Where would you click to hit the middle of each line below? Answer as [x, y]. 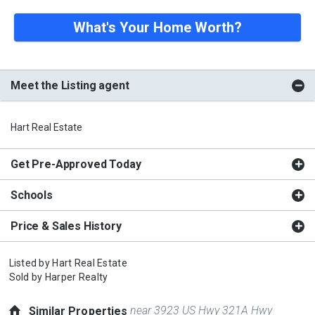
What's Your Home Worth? [157, 27]
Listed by [31, 263]
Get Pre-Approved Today [76, 164]
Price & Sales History [66, 226]
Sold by [27, 277]
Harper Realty [76, 277]
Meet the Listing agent [70, 85]
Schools [32, 195]
